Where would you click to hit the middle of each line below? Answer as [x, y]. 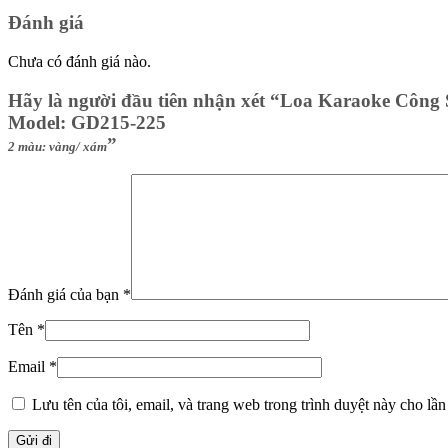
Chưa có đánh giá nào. [79, 61]
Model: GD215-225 [87, 122]
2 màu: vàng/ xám [57, 146]
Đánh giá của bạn [65, 295]
